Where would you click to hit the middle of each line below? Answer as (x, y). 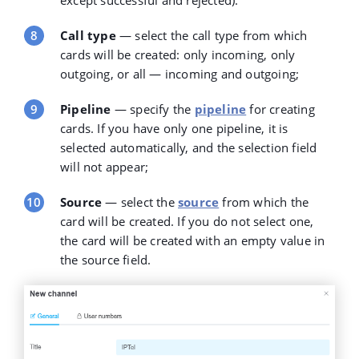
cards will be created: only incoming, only (178, 54)
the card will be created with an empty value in (193, 240)
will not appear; (105, 166)
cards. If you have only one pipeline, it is (174, 128)
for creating (282, 109)
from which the (264, 202)
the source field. (106, 259)
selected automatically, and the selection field (189, 147)
